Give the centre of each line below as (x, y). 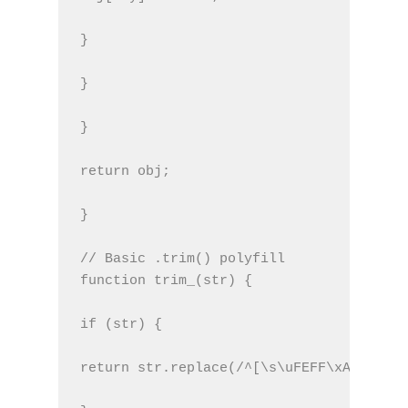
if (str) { (121, 324)
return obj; (125, 171)
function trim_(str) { (166, 280)
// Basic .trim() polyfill (183, 259)
